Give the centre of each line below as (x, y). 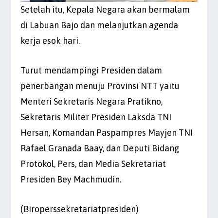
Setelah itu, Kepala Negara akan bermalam (105, 10)
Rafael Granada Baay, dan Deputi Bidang (100, 148)
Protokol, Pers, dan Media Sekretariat (93, 164)
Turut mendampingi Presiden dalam (91, 71)
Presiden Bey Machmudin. (71, 180)
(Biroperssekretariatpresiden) (80, 209)
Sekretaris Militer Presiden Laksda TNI (96, 117)
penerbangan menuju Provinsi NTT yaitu (100, 86)
